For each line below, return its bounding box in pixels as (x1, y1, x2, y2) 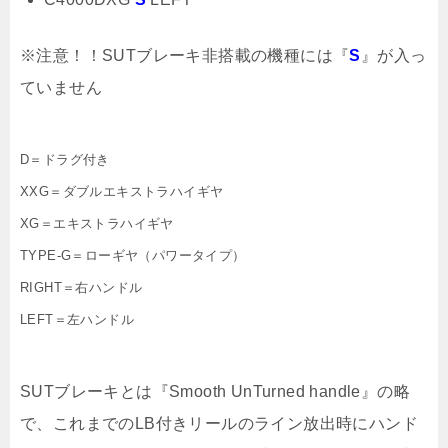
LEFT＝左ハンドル (20, 311, 134, 327)
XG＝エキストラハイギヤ (20, 215, 174, 231)
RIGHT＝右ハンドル (20, 279, 143, 295)
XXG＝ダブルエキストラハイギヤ (20, 183, 224, 199)
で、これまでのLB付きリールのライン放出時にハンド (20, 414, 419, 432)
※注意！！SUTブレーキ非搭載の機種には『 (20, 46, 350, 64)
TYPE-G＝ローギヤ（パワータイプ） (20, 247, 246, 263)
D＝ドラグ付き (20, 151, 110, 167)
